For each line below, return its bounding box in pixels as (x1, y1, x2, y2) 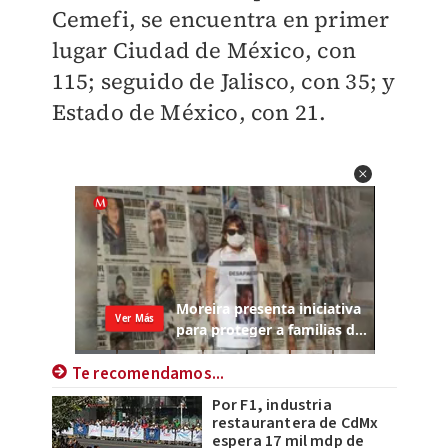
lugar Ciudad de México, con (51, 35, 356, 66)
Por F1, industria (211, 394, 332, 417)
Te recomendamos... (71, 362, 225, 387)
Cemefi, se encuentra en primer (51, 4, 390, 35)
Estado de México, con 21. (51, 97, 327, 128)
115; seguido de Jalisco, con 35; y (51, 66, 396, 97)
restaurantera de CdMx (211, 412, 379, 435)
